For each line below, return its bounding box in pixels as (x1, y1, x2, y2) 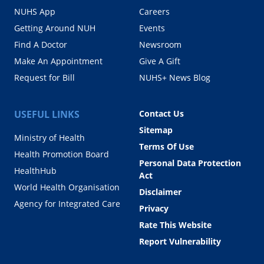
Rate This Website (139, 219, 212, 230)
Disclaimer (139, 186, 181, 197)
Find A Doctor (14, 38, 67, 50)
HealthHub (14, 164, 57, 176)
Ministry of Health (14, 131, 85, 143)
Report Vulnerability (139, 235, 221, 247)
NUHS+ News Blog (139, 71, 210, 83)
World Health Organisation (14, 181, 120, 193)
